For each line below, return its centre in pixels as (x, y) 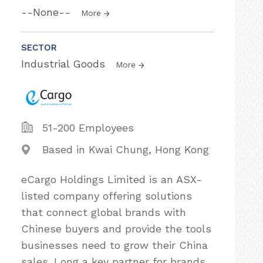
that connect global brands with (104, 212)
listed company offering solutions (107, 196)
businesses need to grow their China (114, 245)
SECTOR (39, 48)
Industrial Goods (65, 64)
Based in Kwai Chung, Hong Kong (126, 149)
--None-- (48, 12)
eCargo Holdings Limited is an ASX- (112, 179)
